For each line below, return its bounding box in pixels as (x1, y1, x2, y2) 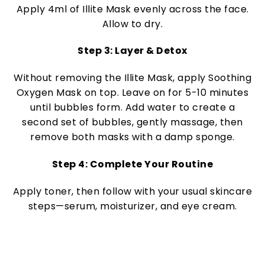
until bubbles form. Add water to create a (30, 101, 235, 115)
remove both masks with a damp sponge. (30, 130, 235, 144)
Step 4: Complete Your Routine (51, 157, 214, 171)
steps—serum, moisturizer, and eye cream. (28, 199, 237, 213)
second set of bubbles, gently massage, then (22, 115, 243, 130)
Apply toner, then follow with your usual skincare (12, 184, 253, 198)
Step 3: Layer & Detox (77, 44, 188, 58)
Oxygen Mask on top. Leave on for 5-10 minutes (16, 86, 249, 100)
